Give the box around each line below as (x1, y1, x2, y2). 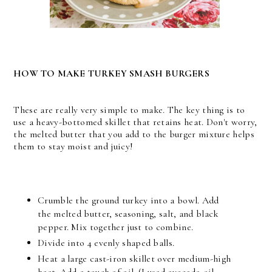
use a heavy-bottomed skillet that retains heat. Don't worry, (13, 115, 257, 128)
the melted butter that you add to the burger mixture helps (13, 127, 254, 140)
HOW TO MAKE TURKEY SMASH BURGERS (13, 67, 210, 80)
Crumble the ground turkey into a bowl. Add (38, 194, 219, 206)
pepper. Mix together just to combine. (38, 220, 194, 233)
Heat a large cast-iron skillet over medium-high (38, 252, 231, 265)
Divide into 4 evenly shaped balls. (38, 236, 175, 249)
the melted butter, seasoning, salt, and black (38, 207, 219, 220)
